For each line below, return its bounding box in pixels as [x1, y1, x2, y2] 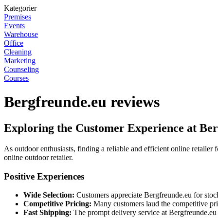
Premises [4, 13, 31, 21]
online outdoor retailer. [4, 153, 73, 162]
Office [4, 39, 23, 47]
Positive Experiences [4, 171, 84, 182]
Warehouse [4, 30, 38, 38]
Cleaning [4, 48, 32, 56]
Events [4, 21, 25, 30]
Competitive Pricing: [23, 200, 91, 208]
